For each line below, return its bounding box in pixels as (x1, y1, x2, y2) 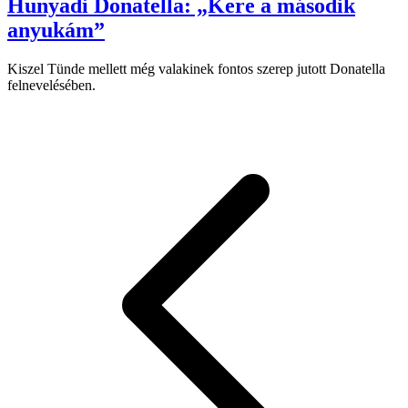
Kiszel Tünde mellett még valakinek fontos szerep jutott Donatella (7, 61, 385, 77)
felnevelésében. (7, 77, 96, 94)
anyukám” (7, 18, 105, 43)
